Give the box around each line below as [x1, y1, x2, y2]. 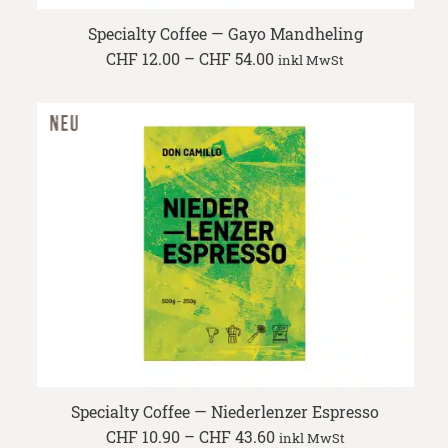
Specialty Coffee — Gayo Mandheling [87, 23, 363, 45]
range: [273, 62, 321, 84]
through [273, 102, 335, 124]
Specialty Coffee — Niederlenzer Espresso [71, 401, 380, 422]
